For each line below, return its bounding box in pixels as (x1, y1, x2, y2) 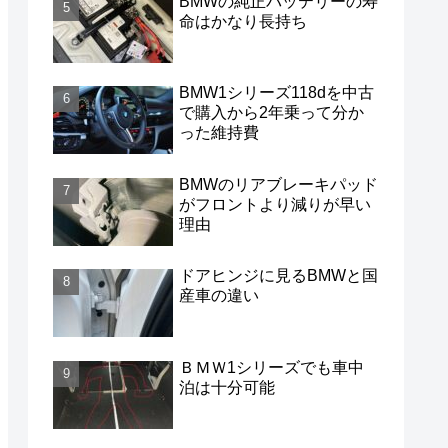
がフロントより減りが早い (179, 195, 371, 213)
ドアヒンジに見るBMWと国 (179, 267, 378, 285)
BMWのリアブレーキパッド (179, 175, 378, 193)
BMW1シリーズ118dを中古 (179, 84, 374, 102)
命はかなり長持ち (179, 13, 307, 31)
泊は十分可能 (179, 378, 275, 396)
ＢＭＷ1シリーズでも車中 (179, 358, 364, 376)
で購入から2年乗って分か (179, 104, 364, 122)
